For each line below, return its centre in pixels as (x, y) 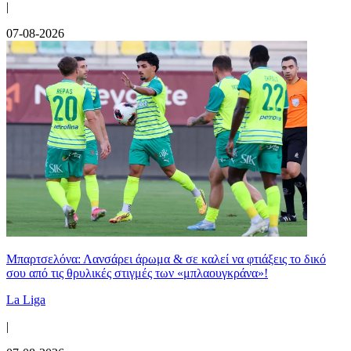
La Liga (26, 299)
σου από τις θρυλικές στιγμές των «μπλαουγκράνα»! (137, 273)
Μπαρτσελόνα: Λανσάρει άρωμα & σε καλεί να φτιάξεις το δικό (166, 259)
